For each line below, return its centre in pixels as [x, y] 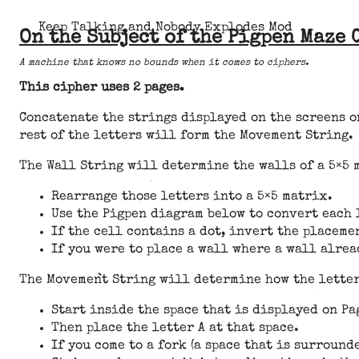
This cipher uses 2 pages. [102, 88]
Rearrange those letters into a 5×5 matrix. [192, 197]
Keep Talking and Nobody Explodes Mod [165, 28]
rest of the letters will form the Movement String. [186, 136]
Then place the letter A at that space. [175, 329]
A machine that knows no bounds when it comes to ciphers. [164, 63]
